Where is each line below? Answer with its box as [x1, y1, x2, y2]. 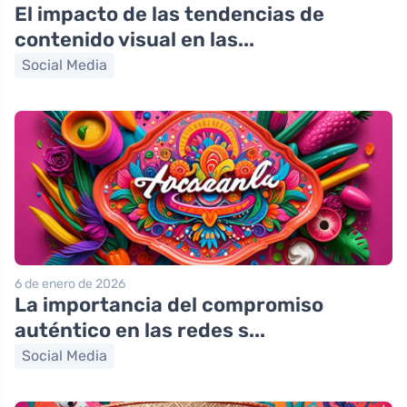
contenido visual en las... [15, 27, 254, 53]
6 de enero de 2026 [15, 276, 125, 293]
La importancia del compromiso [15, 293, 323, 318]
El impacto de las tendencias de [15, 2, 324, 27]
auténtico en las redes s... [15, 318, 265, 343]
